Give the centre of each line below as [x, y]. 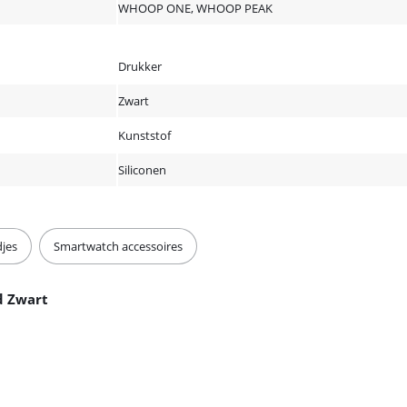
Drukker [140, 66]
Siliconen [142, 169]
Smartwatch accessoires [118, 246]
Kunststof [144, 135]
